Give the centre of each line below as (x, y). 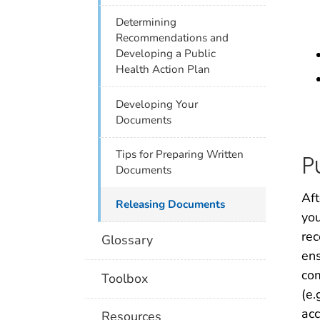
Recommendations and (172, 38)
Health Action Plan (163, 70)
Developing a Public (166, 54)
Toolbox (125, 278)
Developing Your (157, 104)
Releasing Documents (171, 204)
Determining (146, 22)
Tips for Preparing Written (180, 155)
